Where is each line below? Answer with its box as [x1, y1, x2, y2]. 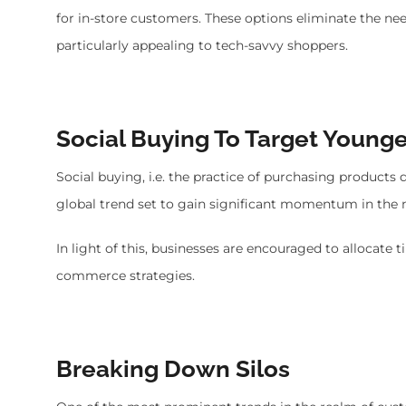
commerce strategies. [56, 266, 195, 284]
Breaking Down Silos [56, 354, 290, 383]
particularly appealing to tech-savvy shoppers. [56, 36, 348, 53]
